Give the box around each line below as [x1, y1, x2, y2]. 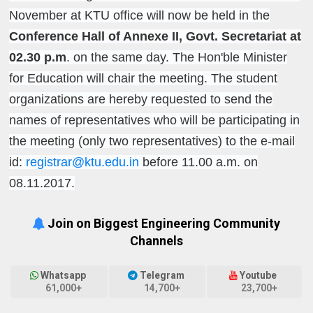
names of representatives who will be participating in [9, 112, 300, 127]
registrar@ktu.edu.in [26, 154, 140, 169]
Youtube [238, 270, 279, 282]
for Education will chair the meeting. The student [9, 71, 278, 85]
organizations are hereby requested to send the [9, 92, 273, 106]
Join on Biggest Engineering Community [45, 215, 281, 231]
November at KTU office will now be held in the [9, 8, 270, 22]
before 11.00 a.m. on [139, 154, 259, 169]
